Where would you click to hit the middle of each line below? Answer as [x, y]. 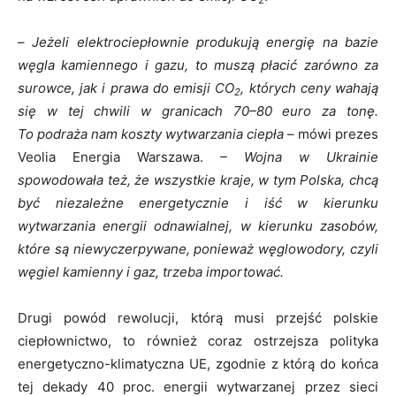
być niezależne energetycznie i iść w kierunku [198, 202]
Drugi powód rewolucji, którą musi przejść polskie [198, 317]
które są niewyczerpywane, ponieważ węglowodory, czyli [198, 248]
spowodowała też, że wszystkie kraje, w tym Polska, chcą [198, 179]
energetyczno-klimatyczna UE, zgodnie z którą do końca [198, 363]
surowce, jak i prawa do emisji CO [126, 88]
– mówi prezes [333, 133]
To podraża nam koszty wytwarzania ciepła [152, 133]
